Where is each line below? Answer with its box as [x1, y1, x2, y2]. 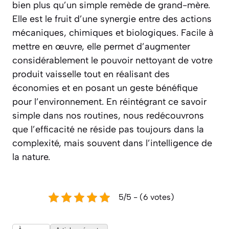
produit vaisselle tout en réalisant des [12, 68, 170, 80]
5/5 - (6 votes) [119, 192, 174, 202]
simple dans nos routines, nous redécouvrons [12, 110, 204, 122]
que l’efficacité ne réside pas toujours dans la [12, 124, 204, 135]
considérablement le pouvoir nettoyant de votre [12, 55, 213, 66]
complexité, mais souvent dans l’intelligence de [12, 138, 212, 149]
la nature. [12, 151, 50, 163]
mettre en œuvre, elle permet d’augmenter [12, 41, 190, 53]
